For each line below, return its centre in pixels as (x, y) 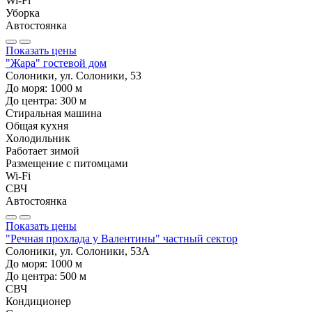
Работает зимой (42, 150)
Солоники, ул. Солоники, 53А (78, 251)
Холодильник (38, 138)
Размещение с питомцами (67, 163)
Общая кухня (37, 125)
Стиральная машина (54, 113)
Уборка (23, 13)
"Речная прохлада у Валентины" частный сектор (122, 238)
